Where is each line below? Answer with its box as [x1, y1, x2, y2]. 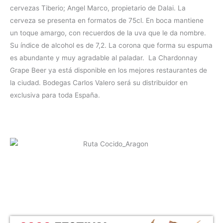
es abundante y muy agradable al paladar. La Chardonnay [10, 54, 198, 62]
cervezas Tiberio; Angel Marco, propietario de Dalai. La [10, 4, 186, 12]
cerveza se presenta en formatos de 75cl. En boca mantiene [10, 16, 204, 25]
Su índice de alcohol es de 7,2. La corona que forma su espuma [10, 41, 213, 50]
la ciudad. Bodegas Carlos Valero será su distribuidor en [10, 79, 188, 87]
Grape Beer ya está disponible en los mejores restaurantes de [10, 66, 207, 75]
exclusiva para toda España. [10, 91, 100, 100]
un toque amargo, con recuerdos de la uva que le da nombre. [10, 29, 206, 37]
